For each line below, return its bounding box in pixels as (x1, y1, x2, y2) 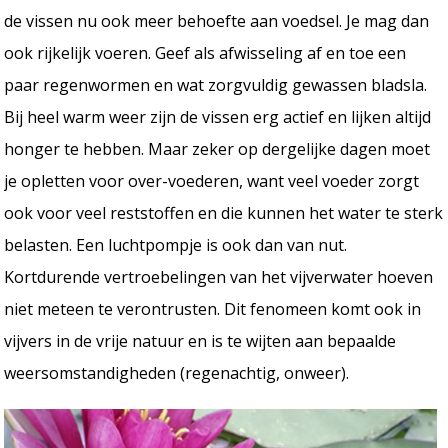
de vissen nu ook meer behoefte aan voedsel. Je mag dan (4, 9, 430, 32)
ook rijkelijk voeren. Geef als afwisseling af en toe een (4, 41, 407, 64)
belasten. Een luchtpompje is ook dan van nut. (4, 233, 348, 256)
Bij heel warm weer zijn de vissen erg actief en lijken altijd (4, 105, 432, 128)
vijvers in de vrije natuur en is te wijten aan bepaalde (4, 329, 397, 352)
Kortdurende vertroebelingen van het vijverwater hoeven (4, 265, 434, 288)
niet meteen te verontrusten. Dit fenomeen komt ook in (4, 297, 422, 320)
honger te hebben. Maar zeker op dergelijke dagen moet (4, 137, 431, 160)
